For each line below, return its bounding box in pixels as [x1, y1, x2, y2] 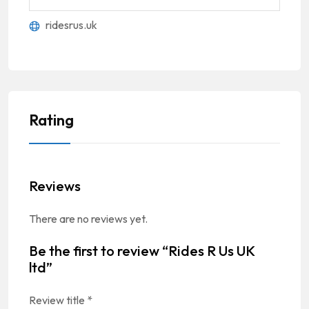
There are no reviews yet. [29, 211, 148, 226]
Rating [29, 110, 74, 130]
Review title [29, 292, 87, 307]
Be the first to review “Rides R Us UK [29, 241, 255, 259]
